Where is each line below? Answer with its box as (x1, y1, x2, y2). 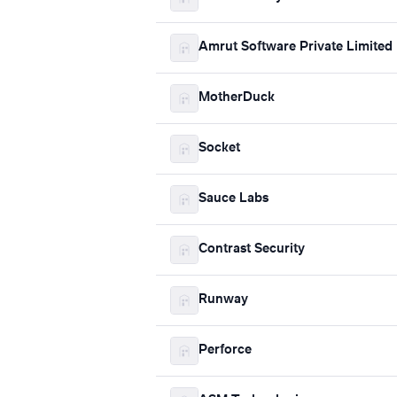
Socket (198, 142, 240, 155)
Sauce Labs (198, 192, 269, 206)
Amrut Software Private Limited (198, 41, 393, 54)
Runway (198, 293, 248, 307)
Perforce (198, 344, 252, 357)
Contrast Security (198, 243, 305, 256)
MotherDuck (198, 91, 275, 105)
